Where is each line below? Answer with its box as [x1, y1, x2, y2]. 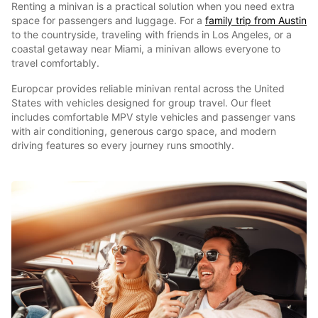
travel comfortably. [11, 57, 99, 69]
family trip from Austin [205, 14, 307, 26]
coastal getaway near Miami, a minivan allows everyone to [11, 43, 280, 55]
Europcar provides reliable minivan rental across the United [11, 82, 285, 94]
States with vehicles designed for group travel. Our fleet [11, 97, 271, 109]
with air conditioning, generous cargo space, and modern [11, 125, 276, 137]
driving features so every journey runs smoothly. [11, 139, 234, 151]
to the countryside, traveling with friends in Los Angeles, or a [11, 28, 292, 40]
